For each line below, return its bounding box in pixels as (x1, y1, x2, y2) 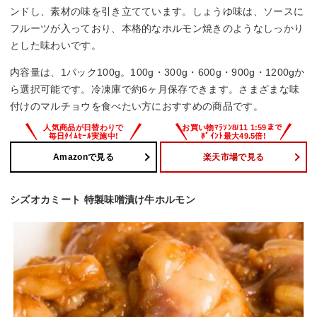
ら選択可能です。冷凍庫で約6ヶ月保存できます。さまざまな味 (10, 83, 300, 95)
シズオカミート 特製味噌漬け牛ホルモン (10, 194, 196, 206)
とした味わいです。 (10, 39, 101, 51)
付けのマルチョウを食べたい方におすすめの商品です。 (10, 100, 264, 112)
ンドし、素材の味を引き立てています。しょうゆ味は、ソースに (10, 5, 304, 17)
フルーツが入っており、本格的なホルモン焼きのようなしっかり (10, 22, 304, 34)
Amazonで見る (53, 151, 114, 162)
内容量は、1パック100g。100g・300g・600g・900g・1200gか (10, 66, 305, 78)
